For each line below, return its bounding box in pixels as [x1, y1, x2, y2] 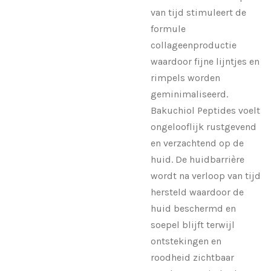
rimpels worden [151, 71, 220, 83]
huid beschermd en [151, 202, 236, 214]
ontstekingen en [151, 235, 221, 247]
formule [151, 22, 186, 34]
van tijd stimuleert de [151, 6, 246, 18]
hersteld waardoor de [151, 186, 244, 198]
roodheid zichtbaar [151, 251, 234, 263]
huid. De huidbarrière [151, 153, 244, 165]
